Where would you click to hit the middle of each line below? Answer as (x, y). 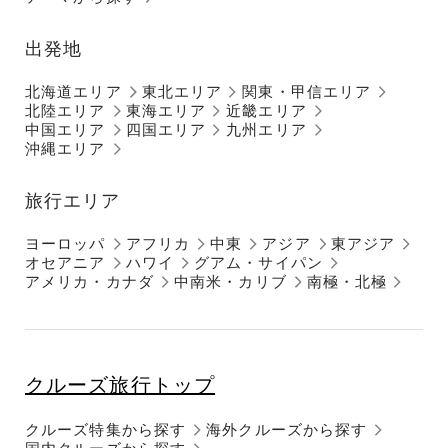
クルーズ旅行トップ (120, 384)
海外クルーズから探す (287, 429)
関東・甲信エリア (307, 91)
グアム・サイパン (258, 262)
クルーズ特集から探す (106, 429)
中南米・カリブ (230, 281)
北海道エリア (73, 91)
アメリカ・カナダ (89, 281)
